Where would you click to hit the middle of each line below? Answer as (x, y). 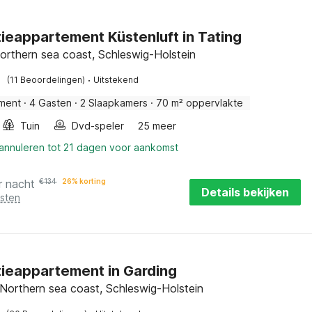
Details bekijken (245, 192)
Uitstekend (116, 80)
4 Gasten (51, 103)
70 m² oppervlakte (200, 103)
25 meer (157, 126)
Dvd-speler (98, 126)
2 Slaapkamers (114, 103)
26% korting (84, 181)
